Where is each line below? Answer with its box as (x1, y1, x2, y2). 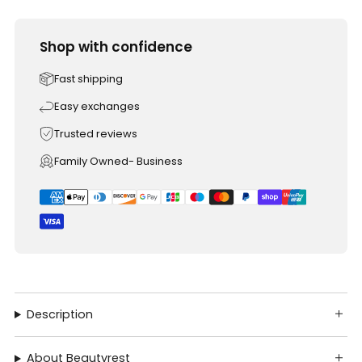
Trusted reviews (54, 125, 137, 141)
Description (27, 305, 94, 322)
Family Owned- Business (54, 153, 183, 169)
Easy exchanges (54, 98, 140, 114)
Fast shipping (54, 70, 123, 86)
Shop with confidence (40, 36, 192, 57)
